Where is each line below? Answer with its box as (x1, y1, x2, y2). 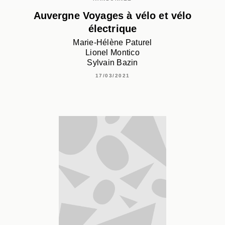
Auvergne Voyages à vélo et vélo (33, 10, 192, 22)
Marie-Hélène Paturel (73, 38, 152, 47)
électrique (88, 23, 137, 35)
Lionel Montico (85, 48, 140, 57)
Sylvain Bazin (87, 58, 138, 67)
